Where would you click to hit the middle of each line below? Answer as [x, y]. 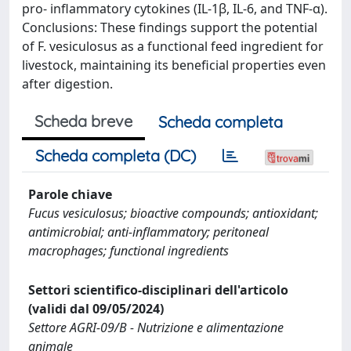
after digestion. [67, 83]
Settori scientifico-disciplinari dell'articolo [158, 289]
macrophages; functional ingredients [128, 250]
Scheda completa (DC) [116, 155]
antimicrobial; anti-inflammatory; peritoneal [148, 232]
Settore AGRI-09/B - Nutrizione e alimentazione [156, 327]
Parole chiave [70, 194]
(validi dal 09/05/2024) [96, 308]
